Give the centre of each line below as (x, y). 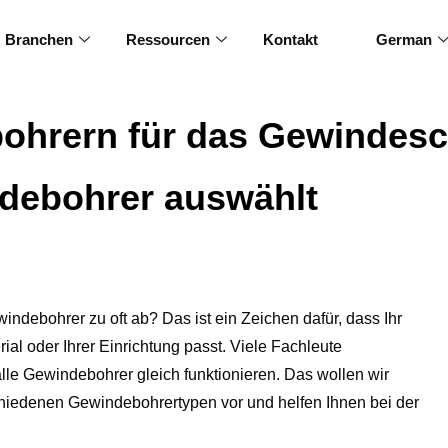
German (404, 39)
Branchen (39, 39)
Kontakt (291, 39)
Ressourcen (168, 39)
